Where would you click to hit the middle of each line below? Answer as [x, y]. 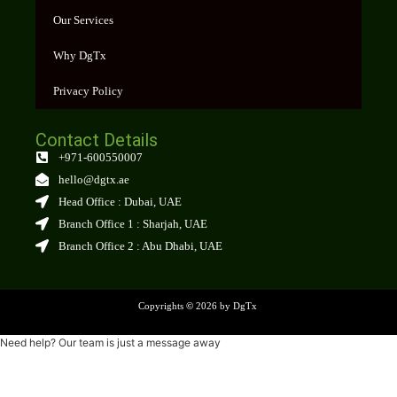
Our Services [83, 20]
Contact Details [97, 140]
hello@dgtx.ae [93, 180]
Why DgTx [80, 56]
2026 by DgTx [226, 306]
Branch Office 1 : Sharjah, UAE [132, 224]
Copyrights [162, 306]
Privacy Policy [88, 91]
